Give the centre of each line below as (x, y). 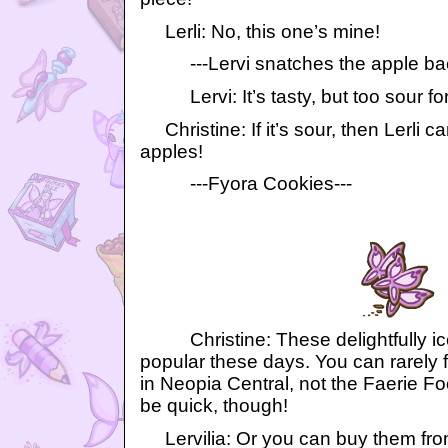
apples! (171, 151)
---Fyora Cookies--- (246, 184)
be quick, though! (214, 406)
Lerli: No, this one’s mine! (260, 31)
